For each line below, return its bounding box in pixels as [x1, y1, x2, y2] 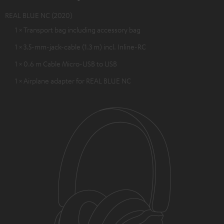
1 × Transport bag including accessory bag [15, 24, 140, 34]
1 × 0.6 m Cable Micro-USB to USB [15, 58, 117, 68]
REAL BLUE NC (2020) [5, 10, 72, 19]
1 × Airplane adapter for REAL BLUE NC [15, 75, 131, 85]
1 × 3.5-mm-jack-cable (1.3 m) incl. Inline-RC [15, 41, 146, 51]
